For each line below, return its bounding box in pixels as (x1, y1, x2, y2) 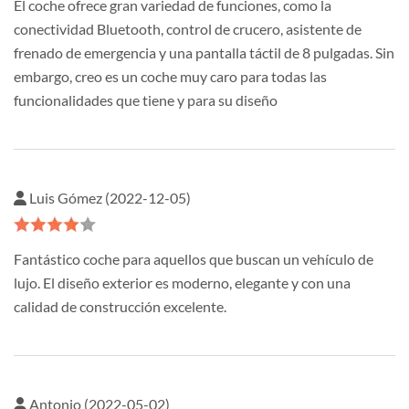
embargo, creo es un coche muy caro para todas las (14, 68, 327, 86)
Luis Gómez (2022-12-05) (26, 189, 191, 207)
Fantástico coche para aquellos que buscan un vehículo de (14, 250, 373, 268)
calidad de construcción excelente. (14, 298, 226, 316)
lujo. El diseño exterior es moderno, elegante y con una (14, 274, 351, 292)
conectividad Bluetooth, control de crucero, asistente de (14, 20, 362, 38)
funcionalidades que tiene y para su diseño (14, 91, 278, 110)
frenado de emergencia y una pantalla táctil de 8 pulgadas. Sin (14, 44, 394, 62)
